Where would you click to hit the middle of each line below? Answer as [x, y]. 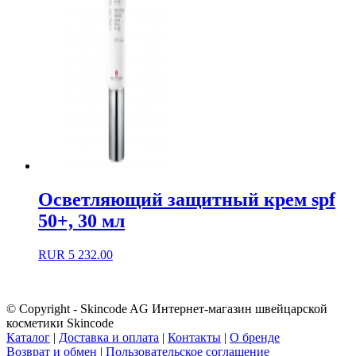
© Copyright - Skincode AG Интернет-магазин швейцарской [167, 309]
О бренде [255, 337]
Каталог [28, 337]
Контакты [194, 337]
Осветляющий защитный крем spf [187, 200]
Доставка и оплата [109, 337]
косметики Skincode [60, 323]
